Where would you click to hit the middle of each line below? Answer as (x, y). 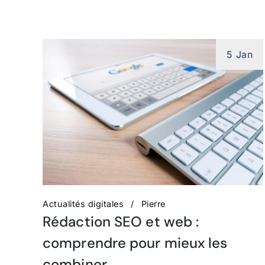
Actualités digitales (83, 204)
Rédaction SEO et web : (121, 222)
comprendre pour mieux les (135, 243)
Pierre (153, 204)
